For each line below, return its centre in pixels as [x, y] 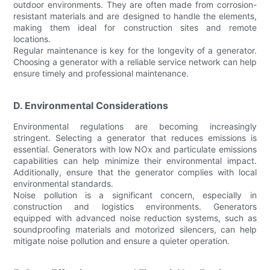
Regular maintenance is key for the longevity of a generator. [135, 50]
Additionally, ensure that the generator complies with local [135, 172]
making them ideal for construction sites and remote [135, 27]
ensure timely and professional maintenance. [101, 73]
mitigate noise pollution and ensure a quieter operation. [122, 240]
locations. [32, 39]
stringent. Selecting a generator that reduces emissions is [135, 137]
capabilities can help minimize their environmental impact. [135, 160]
